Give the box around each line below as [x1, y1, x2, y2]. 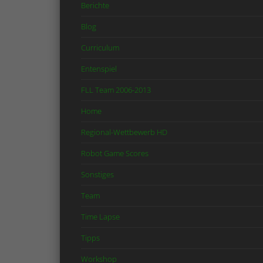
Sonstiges [81, 168, 114, 180]
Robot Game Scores [81, 147, 149, 159]
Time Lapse [81, 211, 120, 222]
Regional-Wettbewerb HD [81, 126, 168, 137]
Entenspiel [81, 63, 117, 74]
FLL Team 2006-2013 [81, 84, 151, 95]
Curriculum [81, 42, 120, 53]
